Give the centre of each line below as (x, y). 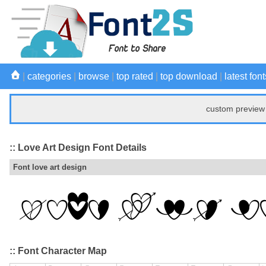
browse (94, 76)
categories (49, 76)
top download (189, 76)
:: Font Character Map (58, 251)
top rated (135, 76)
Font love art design (50, 167)
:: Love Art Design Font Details (78, 147)
